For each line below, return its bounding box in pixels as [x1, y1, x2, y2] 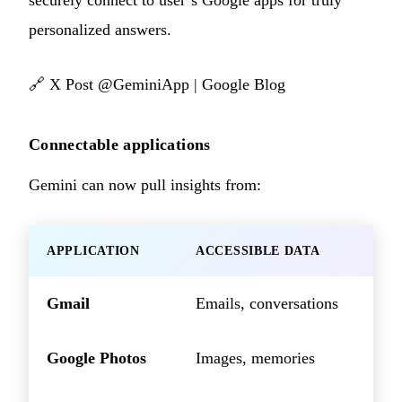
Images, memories [196, 349, 315, 368]
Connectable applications [29, 135, 211, 154]
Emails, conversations [196, 294, 338, 313]
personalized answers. [29, 21, 171, 39]
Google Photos [47, 349, 146, 368]
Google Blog [202, 75, 285, 94]
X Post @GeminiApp [49, 75, 189, 94]
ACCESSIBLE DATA [196, 244, 320, 258]
